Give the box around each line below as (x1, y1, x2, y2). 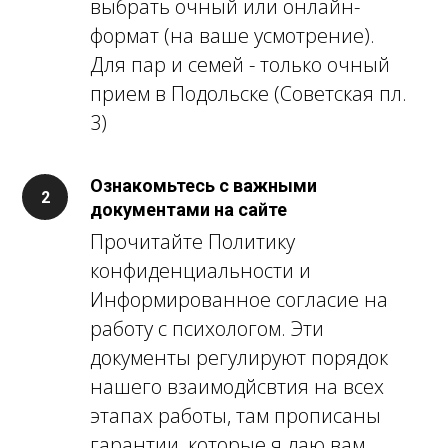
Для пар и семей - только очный (90, 51, 390, 79)
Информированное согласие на (90, 286, 388, 314)
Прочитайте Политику (90, 228, 295, 256)
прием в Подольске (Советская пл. (90, 80, 407, 108)
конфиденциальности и (90, 257, 311, 285)
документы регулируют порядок (90, 344, 388, 372)
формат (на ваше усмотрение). (90, 22, 375, 50)
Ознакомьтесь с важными (90, 175, 317, 197)
